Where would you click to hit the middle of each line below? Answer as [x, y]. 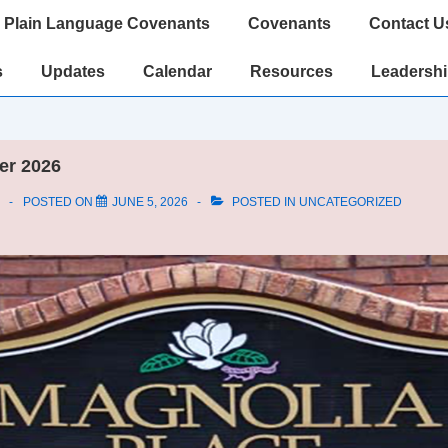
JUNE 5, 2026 [149, 202]
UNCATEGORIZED [350, 202]
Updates [73, 71]
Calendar [177, 71]
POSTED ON [59, 202]
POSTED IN [263, 202]
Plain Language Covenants [107, 23]
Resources [291, 71]
